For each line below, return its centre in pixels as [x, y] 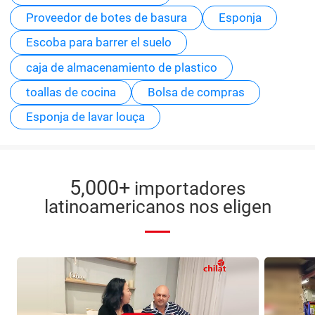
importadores [188, 188]
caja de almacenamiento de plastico [121, 67]
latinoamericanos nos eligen [157, 206]
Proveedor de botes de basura [106, 17]
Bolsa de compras [196, 92]
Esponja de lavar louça [85, 117]
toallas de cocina [71, 92]
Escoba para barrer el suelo [98, 43]
